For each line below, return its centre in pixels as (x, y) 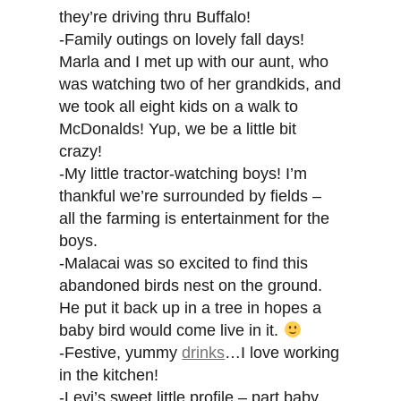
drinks (204, 353)
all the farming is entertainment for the (195, 219)
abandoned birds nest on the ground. (191, 286)
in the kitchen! (109, 375)
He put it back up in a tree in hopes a (191, 308)
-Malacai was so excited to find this (184, 264)
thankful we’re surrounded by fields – (191, 196)
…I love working (282, 353)
